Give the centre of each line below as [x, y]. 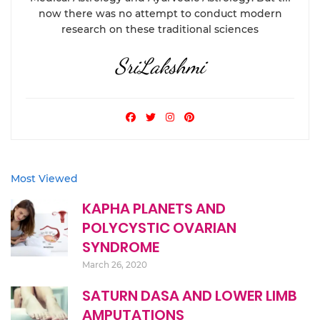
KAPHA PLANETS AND [154, 209]
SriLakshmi [160, 66]
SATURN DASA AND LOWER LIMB [190, 296]
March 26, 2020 [115, 265]
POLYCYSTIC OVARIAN [159, 228]
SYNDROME [121, 247]
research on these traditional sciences [160, 30]
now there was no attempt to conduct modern [160, 14]
